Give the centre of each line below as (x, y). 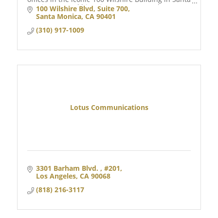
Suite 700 (112, 8)
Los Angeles (56, 176)
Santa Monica (58, 16)
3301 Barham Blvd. (68, 168)
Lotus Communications (109, 108)
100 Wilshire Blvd (64, 8)
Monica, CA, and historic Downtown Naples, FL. (103, 7)
